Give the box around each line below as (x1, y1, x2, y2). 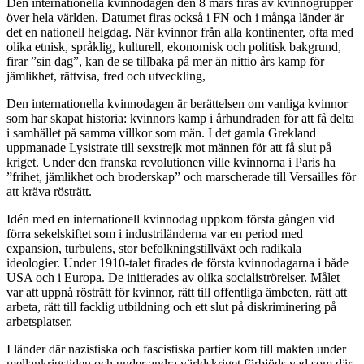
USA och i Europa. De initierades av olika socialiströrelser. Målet (6, 271, 340, 285)
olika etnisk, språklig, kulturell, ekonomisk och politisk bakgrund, (6, 40, 341, 54)
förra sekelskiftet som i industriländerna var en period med (6, 227, 303, 241)
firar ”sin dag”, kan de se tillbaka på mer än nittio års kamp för (6, 54, 324, 69)
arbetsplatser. (6, 314, 72, 329)
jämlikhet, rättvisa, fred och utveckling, (6, 69, 206, 84)
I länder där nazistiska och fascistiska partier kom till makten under (6, 342, 346, 357)
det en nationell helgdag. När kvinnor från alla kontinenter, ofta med (6, 25, 353, 40)
